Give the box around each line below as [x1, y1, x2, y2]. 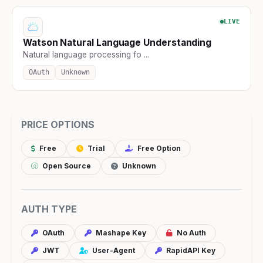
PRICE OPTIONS [21, 118, 95, 130]
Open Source [41, 161, 91, 170]
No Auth [175, 228, 206, 237]
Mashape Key [94, 228, 146, 237]
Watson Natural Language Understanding [23, 36, 212, 48]
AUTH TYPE [21, 203, 77, 215]
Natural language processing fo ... [23, 49, 149, 59]
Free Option [136, 143, 181, 153]
